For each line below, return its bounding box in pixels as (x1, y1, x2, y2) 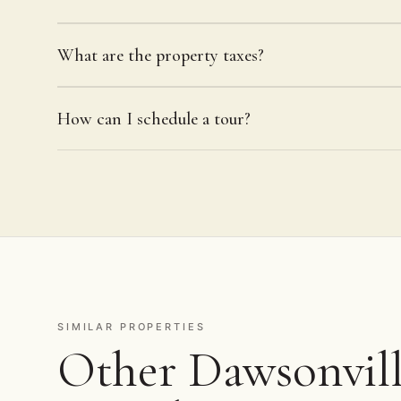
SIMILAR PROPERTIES (57, 320, 206, 333)
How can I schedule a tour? (57, 107, 251, 130)
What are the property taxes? (57, 44, 264, 66)
